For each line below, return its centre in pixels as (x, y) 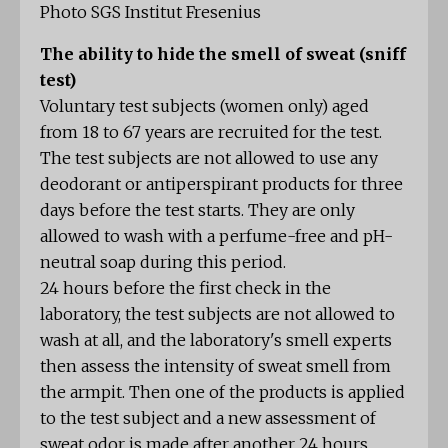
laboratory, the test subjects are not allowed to (217, 314)
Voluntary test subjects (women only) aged (204, 106)
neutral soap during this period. (163, 262)
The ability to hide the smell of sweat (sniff (223, 54)
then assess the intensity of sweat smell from (215, 366)
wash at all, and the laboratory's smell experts (216, 340)
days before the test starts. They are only (197, 210)
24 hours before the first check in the (185, 288)
